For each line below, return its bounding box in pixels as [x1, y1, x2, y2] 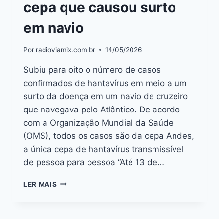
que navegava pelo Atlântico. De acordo [23, 104, 180, 114]
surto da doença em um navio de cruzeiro [23, 91, 188, 101]
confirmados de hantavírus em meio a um [23, 78, 187, 88]
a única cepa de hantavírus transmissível [23, 144, 183, 154]
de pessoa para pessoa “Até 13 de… [23, 157, 164, 167]
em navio [23, 20, 84, 37]
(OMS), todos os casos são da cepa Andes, [23, 131, 194, 141]
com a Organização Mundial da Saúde [23, 117, 174, 128]
